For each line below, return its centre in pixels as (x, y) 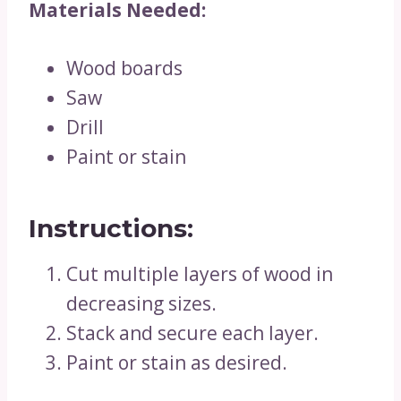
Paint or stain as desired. (177, 363)
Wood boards (124, 68)
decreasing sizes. (141, 303)
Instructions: (111, 228)
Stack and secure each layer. (192, 333)
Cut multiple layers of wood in (200, 274)
